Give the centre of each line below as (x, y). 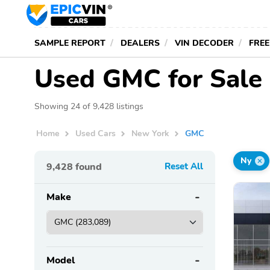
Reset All (184, 166)
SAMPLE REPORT (70, 43)
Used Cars (96, 133)
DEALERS (140, 43)
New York (151, 133)
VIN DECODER (204, 43)
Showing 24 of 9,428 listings (89, 106)
